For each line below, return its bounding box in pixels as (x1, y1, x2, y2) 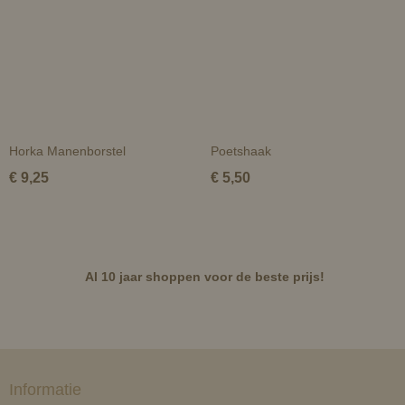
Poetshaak (210, 144, 271, 158)
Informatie (9, 381, 81, 399)
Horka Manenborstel (9, 144, 126, 158)
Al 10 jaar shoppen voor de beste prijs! (84, 269, 325, 284)
